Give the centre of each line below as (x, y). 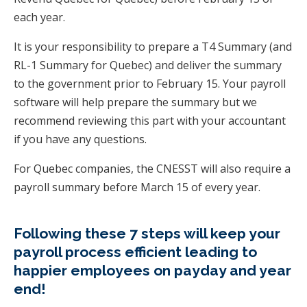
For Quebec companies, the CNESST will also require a (152, 168)
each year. (39, 17)
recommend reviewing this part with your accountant (150, 120)
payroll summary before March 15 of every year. (137, 187)
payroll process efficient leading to (135, 251)
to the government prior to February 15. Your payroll (150, 83)
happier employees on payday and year (152, 270)
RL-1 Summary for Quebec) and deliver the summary (148, 65)
